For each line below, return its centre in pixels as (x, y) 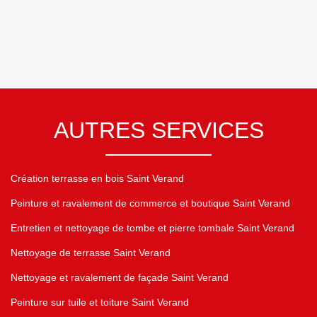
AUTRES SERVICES (158, 131)
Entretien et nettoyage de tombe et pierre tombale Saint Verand (152, 228)
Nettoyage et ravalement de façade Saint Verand (120, 278)
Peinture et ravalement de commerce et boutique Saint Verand (150, 203)
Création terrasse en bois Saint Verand (97, 179)
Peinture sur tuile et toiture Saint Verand (100, 302)
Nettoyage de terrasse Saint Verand (91, 253)
